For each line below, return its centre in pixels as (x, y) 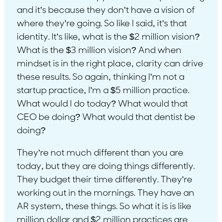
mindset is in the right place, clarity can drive (110, 64)
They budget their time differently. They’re (104, 180)
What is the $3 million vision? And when (99, 51)
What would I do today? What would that (102, 104)
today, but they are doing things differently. (106, 166)
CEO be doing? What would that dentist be (106, 117)
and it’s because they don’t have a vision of (106, 10)
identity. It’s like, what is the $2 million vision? (108, 37)
